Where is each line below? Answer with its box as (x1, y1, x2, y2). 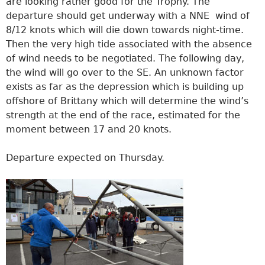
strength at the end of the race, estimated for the (6, 109, 240, 121)
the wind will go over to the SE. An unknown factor (6, 66, 244, 78)
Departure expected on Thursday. (6, 151, 164, 163)
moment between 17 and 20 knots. (6, 123, 172, 135)
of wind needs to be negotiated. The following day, (6, 52, 244, 64)
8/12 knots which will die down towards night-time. (6, 24, 244, 35)
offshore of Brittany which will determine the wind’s (6, 95, 248, 106)
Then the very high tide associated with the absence (6, 38, 252, 50)
